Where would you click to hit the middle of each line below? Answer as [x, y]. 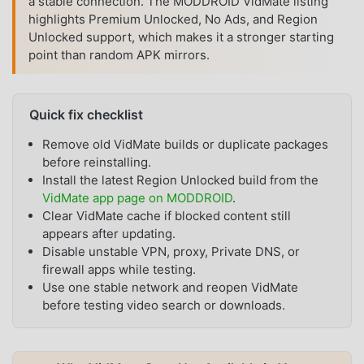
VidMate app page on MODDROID [137, 198]
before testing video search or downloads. [164, 305]
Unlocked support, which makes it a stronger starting [181, 37]
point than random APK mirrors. [119, 55]
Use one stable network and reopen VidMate [170, 288]
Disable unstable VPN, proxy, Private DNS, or [171, 252]
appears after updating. [109, 234]
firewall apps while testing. [119, 270]
